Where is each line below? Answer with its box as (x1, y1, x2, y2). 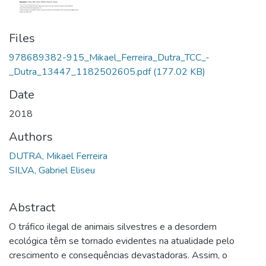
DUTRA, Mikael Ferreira (9, 150, 107, 163)
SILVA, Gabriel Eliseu (9, 164, 95, 177)
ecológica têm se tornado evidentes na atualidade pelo (9, 235, 235, 248)
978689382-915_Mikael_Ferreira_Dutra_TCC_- (9, 51, 210, 64)
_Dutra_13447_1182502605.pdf (9, 65, 151, 78)
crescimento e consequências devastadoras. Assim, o (9, 249, 227, 262)
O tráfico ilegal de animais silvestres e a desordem (9, 220, 217, 233)
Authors (9, 129, 53, 145)
